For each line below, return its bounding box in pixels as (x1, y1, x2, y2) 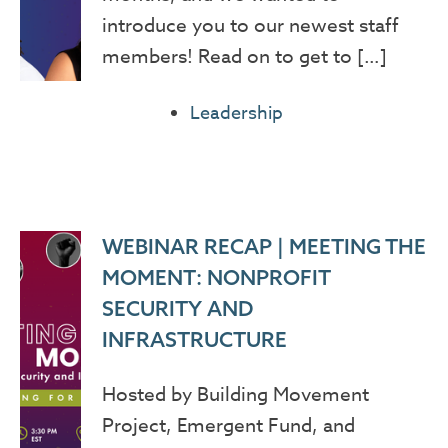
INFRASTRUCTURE (101, 325, 287, 352)
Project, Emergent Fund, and (101, 411, 355, 438)
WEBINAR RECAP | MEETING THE (101, 232, 426, 259)
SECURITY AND (101, 294, 253, 321)
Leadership (189, 99, 283, 127)
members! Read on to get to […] (101, 43, 387, 70)
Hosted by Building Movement (101, 380, 369, 407)
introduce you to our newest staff (101, 12, 399, 39)
